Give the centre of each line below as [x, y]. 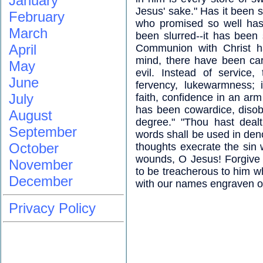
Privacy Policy [52, 208]
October [34, 148]
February [37, 17]
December [41, 181]
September [43, 132]
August [31, 115]
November [41, 165]
